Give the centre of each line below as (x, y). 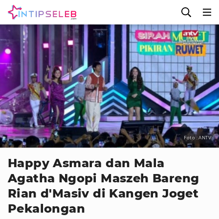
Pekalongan (46, 208)
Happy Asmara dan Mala (86, 163)
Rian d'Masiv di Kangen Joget (103, 193)
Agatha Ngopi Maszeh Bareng (104, 178)
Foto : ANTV (197, 138)
